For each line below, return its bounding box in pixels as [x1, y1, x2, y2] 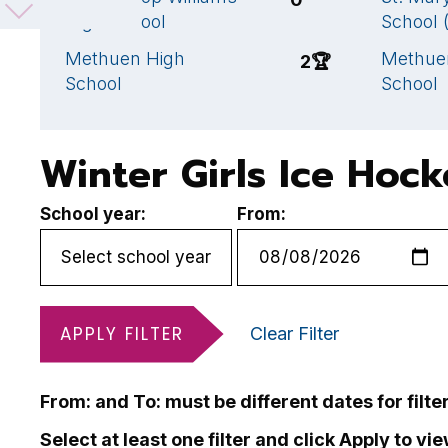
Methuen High [65, 47, 185, 69]
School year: [40, 203, 146, 224]
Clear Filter [250, 322, 339, 344]
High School [65, 10, 166, 32]
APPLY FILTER [60, 321, 184, 346]
